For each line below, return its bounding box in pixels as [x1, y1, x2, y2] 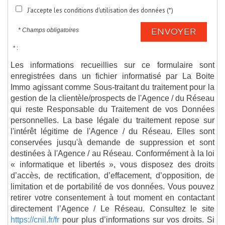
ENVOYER [151, 27, 196, 37]
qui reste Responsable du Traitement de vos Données [11, 104, 214, 114]
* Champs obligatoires [18, 26, 79, 34]
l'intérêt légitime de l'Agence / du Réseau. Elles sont [11, 126, 214, 136]
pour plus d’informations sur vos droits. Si [59, 214, 214, 224]
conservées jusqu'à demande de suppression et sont [11, 137, 214, 147]
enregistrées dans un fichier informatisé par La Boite [11, 71, 214, 80]
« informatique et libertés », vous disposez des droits [11, 159, 214, 169]
